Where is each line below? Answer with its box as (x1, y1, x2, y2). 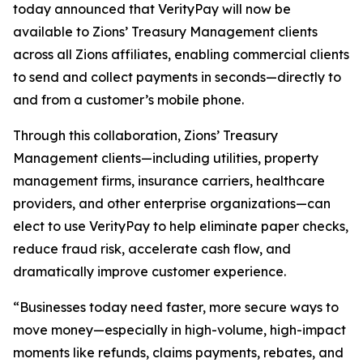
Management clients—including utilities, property (13, 150, 318, 166)
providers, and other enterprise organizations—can (13, 195, 331, 211)
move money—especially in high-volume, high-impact (13, 322, 346, 338)
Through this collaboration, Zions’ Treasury (13, 127, 278, 143)
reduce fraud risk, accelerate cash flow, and (13, 241, 291, 257)
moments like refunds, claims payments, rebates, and (13, 344, 344, 361)
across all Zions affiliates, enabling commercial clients (13, 46, 349, 62)
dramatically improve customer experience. (13, 263, 286, 280)
